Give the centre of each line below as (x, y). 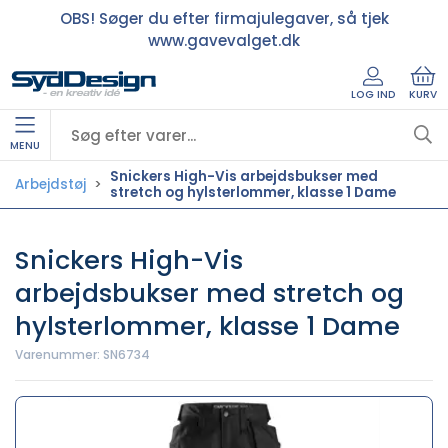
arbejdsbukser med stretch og (209, 293)
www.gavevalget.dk (224, 40)
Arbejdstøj (50, 184)
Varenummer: (59, 354)
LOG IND (373, 94)
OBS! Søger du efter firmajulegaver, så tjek (224, 18)
